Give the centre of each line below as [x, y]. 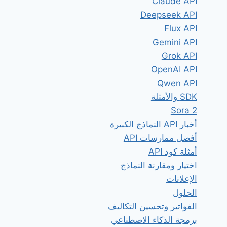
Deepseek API [168, 15]
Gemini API [175, 42]
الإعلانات [181, 179]
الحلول [185, 193]
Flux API [180, 29]
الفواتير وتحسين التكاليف [152, 206]
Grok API [179, 56]
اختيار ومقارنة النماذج [159, 165]
